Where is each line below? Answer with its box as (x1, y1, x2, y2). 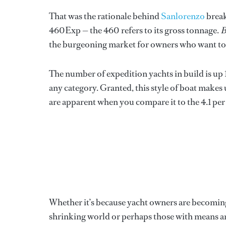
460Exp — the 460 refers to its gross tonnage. (49, 24, 220, 36)
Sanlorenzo (161, 10, 205, 22)
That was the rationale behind (49, 10, 161, 22)
